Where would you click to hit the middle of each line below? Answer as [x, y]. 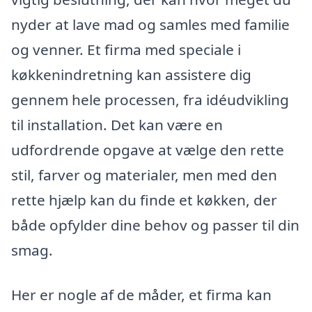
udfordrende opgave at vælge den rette [148, 149]
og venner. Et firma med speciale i [126, 49]
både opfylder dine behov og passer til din [155, 225]
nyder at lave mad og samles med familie [150, 24]
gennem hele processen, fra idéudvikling [150, 99]
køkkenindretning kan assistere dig [131, 74]
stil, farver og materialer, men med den [144, 174]
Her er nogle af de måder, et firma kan [141, 294]
